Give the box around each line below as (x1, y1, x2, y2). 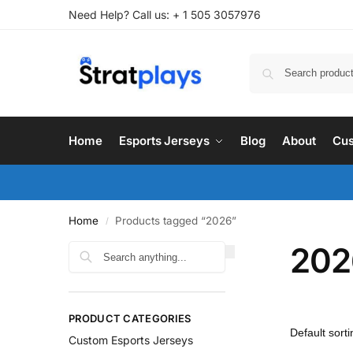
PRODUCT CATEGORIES (69, 312, 191, 325)
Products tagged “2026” (115, 214, 237, 227)
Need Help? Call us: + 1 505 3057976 (69, 8, 261, 21)
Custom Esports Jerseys (69, 333, 193, 347)
